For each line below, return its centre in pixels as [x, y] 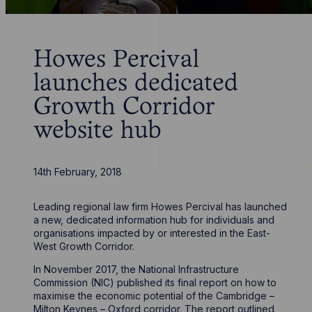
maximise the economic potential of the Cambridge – [154, 296]
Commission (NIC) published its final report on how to [155, 282]
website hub [98, 132]
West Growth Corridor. [84, 246]
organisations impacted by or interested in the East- [152, 233]
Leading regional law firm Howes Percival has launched [161, 206]
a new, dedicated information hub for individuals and [154, 220]
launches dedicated [136, 84]
